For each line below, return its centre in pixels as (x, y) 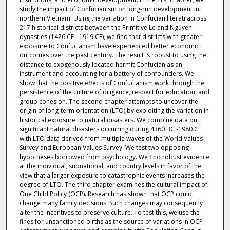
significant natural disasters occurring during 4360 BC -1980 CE (110, 129)
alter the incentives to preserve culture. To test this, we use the (109, 212)
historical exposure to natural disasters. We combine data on (108, 120)
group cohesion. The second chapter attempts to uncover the (109, 101)
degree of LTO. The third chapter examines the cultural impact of (113, 184)
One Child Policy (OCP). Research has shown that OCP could (106, 194)
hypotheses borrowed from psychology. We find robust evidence (114, 157)
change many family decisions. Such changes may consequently (111, 203)
